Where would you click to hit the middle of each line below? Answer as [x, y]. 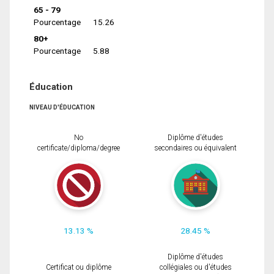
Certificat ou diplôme [79, 268]
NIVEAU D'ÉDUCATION [62, 108]
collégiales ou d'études [195, 268]
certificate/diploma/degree [79, 148]
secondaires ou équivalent [195, 148]
